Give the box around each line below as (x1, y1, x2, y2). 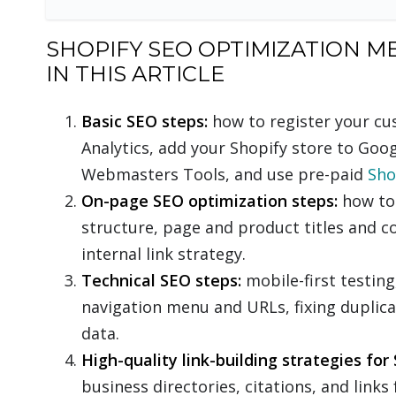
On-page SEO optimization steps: (81, 190, 338, 211)
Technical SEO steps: (81, 270, 241, 291)
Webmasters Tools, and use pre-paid (81, 164, 368, 185)
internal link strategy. (81, 243, 246, 264)
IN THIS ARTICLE (46, 61, 225, 87)
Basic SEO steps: (81, 110, 208, 132)
